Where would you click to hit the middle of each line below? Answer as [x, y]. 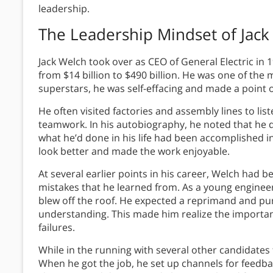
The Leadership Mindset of [140, 34]
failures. [57, 228]
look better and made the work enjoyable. [134, 151]
